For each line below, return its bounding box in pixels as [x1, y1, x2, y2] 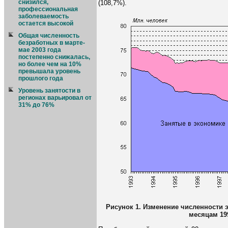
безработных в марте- [18, 39, 85, 46]
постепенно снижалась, [18, 53, 90, 61]
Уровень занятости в [18, 87, 80, 94]
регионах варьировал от [18, 94, 92, 101]
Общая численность [18, 32, 79, 39]
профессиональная [18, 6, 78, 13]
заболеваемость [18, 13, 69, 20]
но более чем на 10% [18, 61, 81, 68]
